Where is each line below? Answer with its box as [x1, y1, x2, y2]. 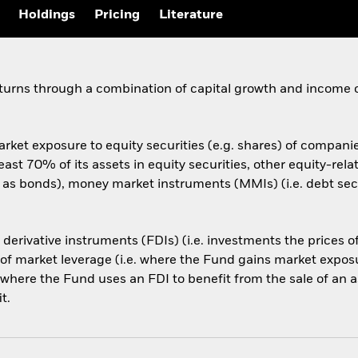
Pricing [94, 9, 140, 22]
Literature [159, 9, 223, 22]
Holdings [18, 9, 75, 22]
